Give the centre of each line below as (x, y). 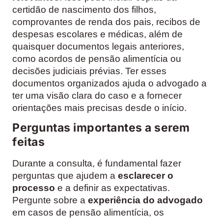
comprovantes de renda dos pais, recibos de (106, 22)
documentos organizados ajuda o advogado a (110, 83)
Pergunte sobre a (50, 200)
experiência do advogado (145, 200)
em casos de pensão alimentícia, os (88, 212)
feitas (28, 142)
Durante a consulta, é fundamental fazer (97, 163)
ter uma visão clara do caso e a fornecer (97, 95)
